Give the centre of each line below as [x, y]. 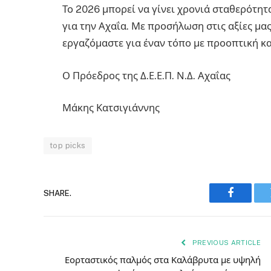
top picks [68, 146]
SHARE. [57, 193]
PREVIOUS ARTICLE [225, 243]
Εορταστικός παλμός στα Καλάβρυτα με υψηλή [163, 260]
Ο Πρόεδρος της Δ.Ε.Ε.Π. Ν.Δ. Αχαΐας [146, 75]
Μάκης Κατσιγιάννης [111, 108]
